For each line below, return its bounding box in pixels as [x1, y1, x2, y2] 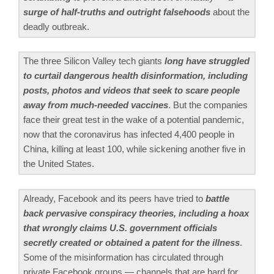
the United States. [23, 158, 94, 169]
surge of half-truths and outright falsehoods [23, 6, 210, 17]
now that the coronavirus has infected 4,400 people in [23, 129, 234, 140]
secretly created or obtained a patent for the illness [23, 237, 240, 248]
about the [210, 6, 250, 17]
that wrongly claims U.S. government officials [23, 222, 217, 233]
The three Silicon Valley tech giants [23, 56, 165, 67]
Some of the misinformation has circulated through [23, 251, 223, 262]
